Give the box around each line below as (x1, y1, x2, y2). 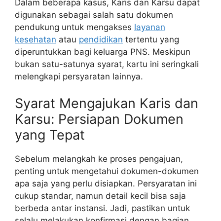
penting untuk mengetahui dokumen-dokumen (15, 166, 199, 176)
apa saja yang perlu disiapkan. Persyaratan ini (15, 178, 197, 188)
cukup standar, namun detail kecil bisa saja (15, 190, 186, 201)
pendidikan (79, 35, 123, 45)
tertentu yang (123, 35, 179, 45)
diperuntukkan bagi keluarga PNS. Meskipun (15, 47, 190, 57)
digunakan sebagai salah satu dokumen (15, 10, 173, 20)
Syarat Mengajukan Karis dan (15, 95, 198, 111)
